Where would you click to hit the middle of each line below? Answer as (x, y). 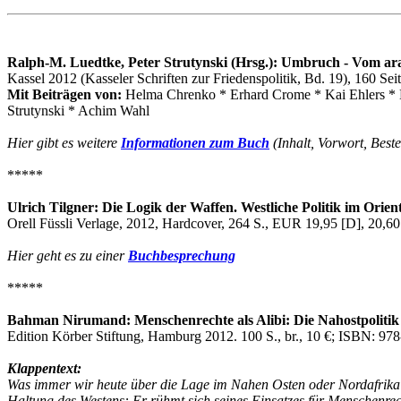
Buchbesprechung (182, 255)
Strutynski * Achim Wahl (78, 110)
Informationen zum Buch (195, 142)
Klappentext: (44, 368)
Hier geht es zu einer (68, 255)
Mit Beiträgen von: (66, 94)
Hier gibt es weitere (64, 142)
